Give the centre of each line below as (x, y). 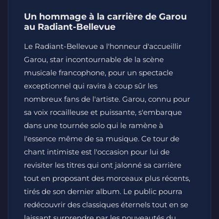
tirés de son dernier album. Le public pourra (103, 191)
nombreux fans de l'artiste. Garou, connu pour (107, 99)
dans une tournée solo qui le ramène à (94, 125)
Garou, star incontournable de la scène (94, 59)
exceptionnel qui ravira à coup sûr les (91, 86)
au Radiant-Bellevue (70, 27)
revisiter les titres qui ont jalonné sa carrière (103, 165)
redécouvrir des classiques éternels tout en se (106, 205)
